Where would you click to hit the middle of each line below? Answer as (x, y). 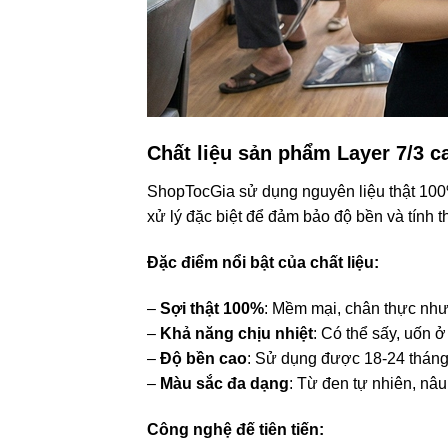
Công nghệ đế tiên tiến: (235, 429)
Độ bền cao (203, 359)
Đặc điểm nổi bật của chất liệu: (263, 263)
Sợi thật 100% (212, 309)
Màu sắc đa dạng (224, 384)
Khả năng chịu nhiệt (236, 334)
